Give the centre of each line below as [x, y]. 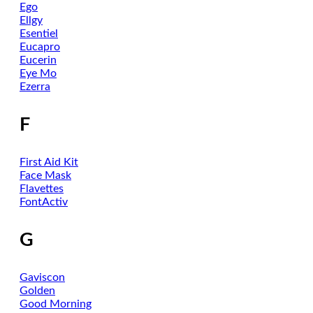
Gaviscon [42, 277]
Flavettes [42, 189]
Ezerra [35, 87]
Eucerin [38, 60]
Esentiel [39, 34]
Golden [37, 291]
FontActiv [44, 202]
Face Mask [45, 175]
